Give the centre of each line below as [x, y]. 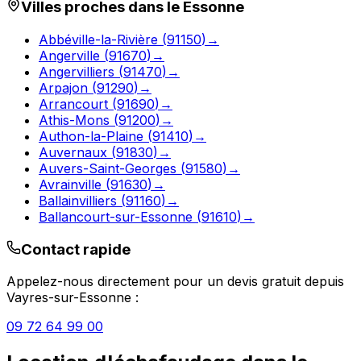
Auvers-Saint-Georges [108, 168]
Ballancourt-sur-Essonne [116, 216]
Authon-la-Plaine [91, 136]
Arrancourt [73, 104]
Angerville [69, 55]
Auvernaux [73, 152]
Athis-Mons [74, 120]
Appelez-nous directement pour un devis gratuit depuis [175, 282]
